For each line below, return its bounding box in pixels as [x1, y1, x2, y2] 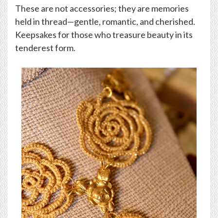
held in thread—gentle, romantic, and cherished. [15, 16, 195, 27]
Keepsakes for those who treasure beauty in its [15, 29, 193, 40]
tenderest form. [15, 42, 75, 54]
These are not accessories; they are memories [15, 3, 189, 14]
